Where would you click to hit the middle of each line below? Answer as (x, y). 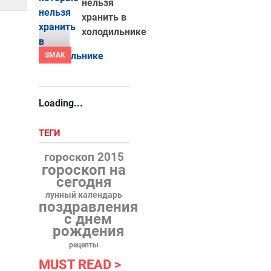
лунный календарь (84, 195)
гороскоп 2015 (84, 157)
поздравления (88, 207)
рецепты (84, 245)
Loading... (60, 103)
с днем (88, 219)
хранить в (104, 17)
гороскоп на (84, 170)
